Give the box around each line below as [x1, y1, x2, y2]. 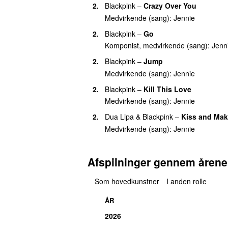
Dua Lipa [105, 111, 134, 122]
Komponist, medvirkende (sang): [105, 40, 212, 51]
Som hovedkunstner [95, 176, 159, 186]
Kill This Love [144, 83, 191, 94]
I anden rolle [166, 176, 207, 186]
